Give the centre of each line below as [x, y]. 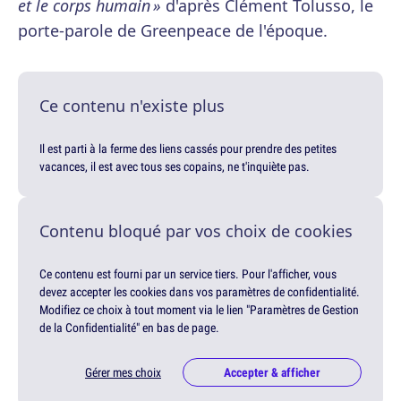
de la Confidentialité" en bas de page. [129, 328]
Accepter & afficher [272, 373]
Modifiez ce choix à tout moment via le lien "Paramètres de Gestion [199, 310]
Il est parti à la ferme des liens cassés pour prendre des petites [188, 149]
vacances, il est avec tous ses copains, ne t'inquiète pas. [175, 167]
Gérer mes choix [123, 373]
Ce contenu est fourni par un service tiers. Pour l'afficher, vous [188, 274]
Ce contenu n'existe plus [132, 106]
